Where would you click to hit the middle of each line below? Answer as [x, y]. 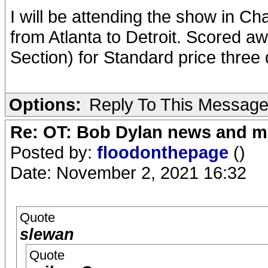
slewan [47, 234]
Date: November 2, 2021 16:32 [128, 173]
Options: [45, 104]
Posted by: [54, 152]
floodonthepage [165, 152]
